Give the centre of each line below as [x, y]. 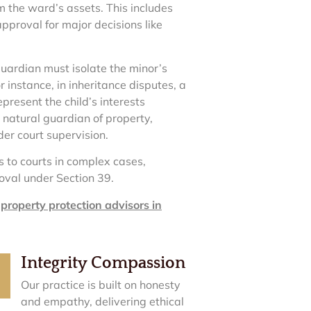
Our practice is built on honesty [101, 284]
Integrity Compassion [103, 263]
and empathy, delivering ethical [103, 301]
